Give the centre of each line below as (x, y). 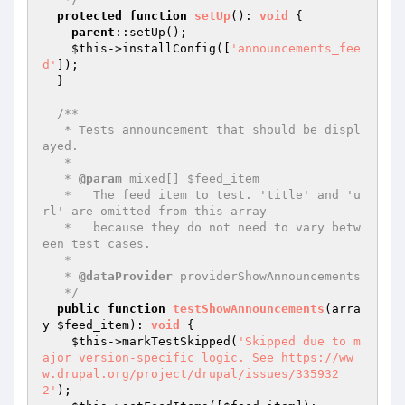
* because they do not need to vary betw (53, 227)
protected (89, 16)
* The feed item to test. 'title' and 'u (53, 195)
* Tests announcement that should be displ (53, 130)
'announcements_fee (296, 48)
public (79, 309)
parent (93, 32)
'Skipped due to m (299, 341)
